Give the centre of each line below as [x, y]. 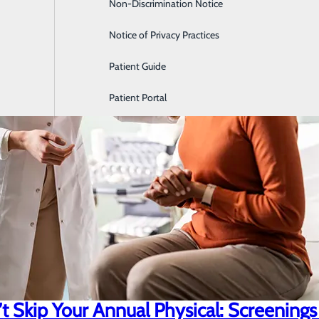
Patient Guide [137, 66]
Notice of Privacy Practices [164, 35]
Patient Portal [137, 98]
